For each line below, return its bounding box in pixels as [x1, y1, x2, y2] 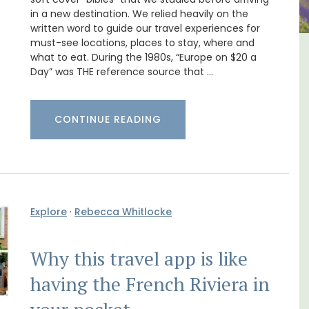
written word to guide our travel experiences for [30, 21, 260, 36]
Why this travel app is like [30, 246, 248, 272]
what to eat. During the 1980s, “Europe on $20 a [30, 50, 257, 65]
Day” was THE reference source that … [30, 65, 213, 79]
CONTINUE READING [54, 112, 161, 127]
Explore [30, 205, 67, 219]
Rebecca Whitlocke [74, 205, 172, 219]
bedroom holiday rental [124, 74, 279, 94]
